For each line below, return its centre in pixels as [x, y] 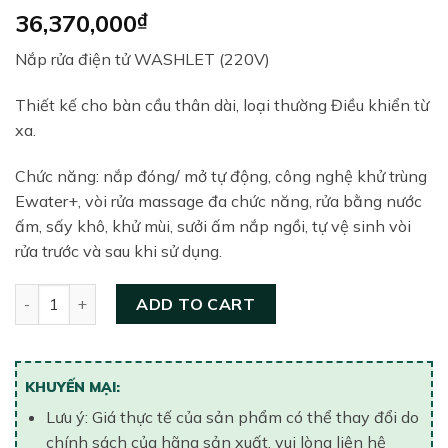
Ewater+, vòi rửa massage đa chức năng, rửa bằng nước [218, 200]
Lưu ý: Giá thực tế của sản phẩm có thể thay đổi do [232, 417]
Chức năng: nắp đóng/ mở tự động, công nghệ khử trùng [221, 175]
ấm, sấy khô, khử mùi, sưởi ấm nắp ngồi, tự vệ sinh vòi [213, 225]
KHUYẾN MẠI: [72, 387]
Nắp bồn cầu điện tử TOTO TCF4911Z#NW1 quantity [203, 294]
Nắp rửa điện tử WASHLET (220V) [142, 59]
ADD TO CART [196, 304]
